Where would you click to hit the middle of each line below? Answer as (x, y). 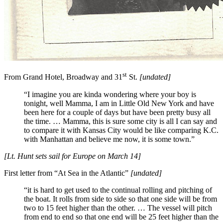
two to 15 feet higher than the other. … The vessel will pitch (118, 208)
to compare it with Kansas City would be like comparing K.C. (121, 130)
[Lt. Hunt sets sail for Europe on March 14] (72, 156)
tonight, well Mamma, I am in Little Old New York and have (119, 103)
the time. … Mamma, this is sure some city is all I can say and (120, 121)
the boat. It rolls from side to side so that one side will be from (120, 199)
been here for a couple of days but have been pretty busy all (117, 112)
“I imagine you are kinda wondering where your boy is (110, 94)
